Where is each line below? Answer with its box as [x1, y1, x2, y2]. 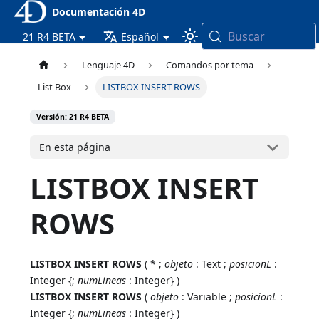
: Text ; [193, 257, 230, 271]
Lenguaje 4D [81, 58, 135, 72]
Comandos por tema [166, 58, 254, 72]
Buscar [227, 28, 265, 44]
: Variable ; [179, 290, 236, 304]
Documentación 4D [51, 4, 145, 19]
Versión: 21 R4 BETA [36, 112, 110, 122]
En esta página [39, 140, 111, 155]
